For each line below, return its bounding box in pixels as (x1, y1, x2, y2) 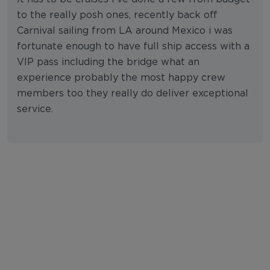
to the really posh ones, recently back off (17, 10, 218, 20)
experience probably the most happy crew (17, 73, 225, 83)
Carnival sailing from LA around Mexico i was (17, 26, 233, 36)
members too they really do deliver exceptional (17, 89, 248, 99)
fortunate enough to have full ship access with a (17, 42, 250, 52)
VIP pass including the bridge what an (17, 57, 199, 67)
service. (17, 104, 53, 115)
